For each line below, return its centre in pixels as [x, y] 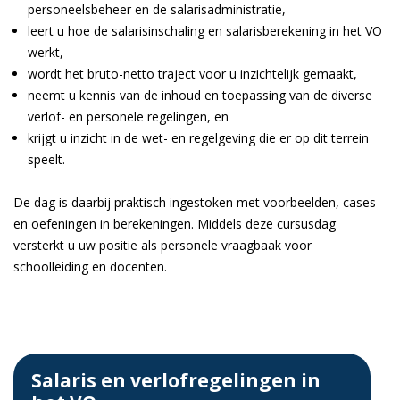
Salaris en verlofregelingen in [176, 380]
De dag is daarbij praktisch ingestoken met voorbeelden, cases [195, 202]
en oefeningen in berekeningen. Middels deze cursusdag [175, 224]
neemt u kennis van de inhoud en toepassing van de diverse [200, 95]
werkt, [46, 52]
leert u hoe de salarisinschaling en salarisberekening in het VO [205, 31]
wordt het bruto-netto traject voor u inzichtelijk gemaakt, [192, 74]
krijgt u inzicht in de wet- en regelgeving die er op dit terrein [198, 138]
